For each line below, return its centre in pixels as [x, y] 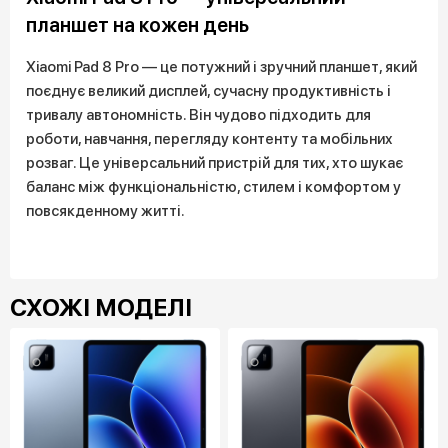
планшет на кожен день [137, 25]
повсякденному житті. [105, 211]
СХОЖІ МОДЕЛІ [101, 308]
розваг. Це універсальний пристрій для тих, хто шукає [214, 163]
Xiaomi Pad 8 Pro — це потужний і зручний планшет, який [221, 67]
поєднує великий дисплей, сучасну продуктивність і [208, 91]
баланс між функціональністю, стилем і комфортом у [213, 187]
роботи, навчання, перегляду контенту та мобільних [209, 139]
